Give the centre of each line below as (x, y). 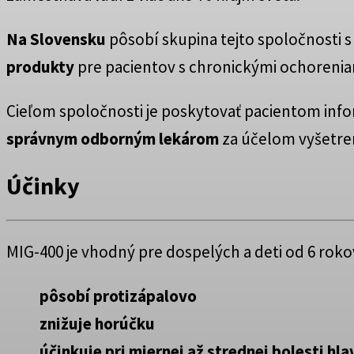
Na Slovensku (56, 40)
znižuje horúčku (97, 324)
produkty (42, 67)
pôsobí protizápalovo (118, 296)
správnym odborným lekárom (113, 139)
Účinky (43, 186)
